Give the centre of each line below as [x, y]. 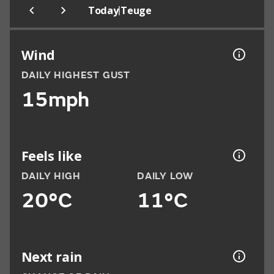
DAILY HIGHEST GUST [76, 76]
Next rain [52, 256]
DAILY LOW [165, 176]
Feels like [51, 155]
